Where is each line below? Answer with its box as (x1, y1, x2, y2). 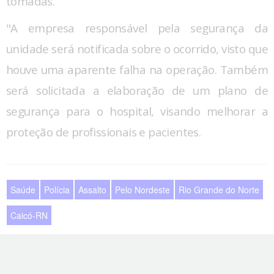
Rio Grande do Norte (179, 183, 259, 196)
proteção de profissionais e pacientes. (6, 124, 201, 141)
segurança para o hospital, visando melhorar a (6, 103, 268, 120)
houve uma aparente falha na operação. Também (6, 62, 268, 78)
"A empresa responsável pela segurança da (6, 20, 268, 37)
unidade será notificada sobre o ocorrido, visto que (6, 41, 268, 57)
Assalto (78, 183, 106, 196)
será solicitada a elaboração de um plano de (6, 83, 268, 99)
